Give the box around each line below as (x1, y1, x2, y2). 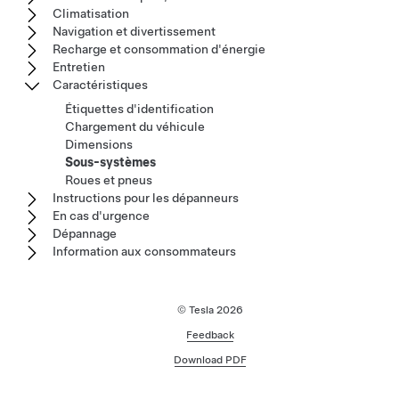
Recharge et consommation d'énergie (53, 42, 265, 56)
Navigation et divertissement (53, 24, 216, 38)
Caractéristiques (53, 77, 148, 92)
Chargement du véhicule (65, 119, 205, 134)
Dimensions (65, 137, 133, 151)
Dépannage (53, 226, 117, 240)
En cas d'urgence (53, 208, 150, 223)
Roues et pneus (65, 173, 152, 187)
